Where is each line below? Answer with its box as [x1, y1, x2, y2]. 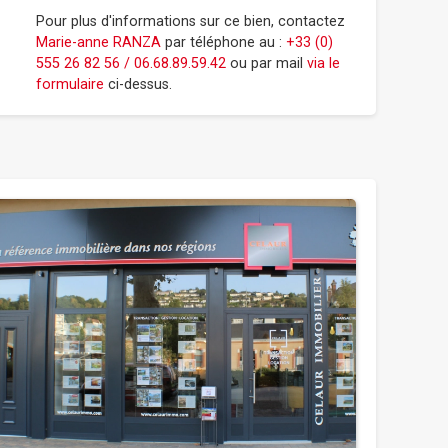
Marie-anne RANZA [36, 34, 161, 51]
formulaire [36, 76, 104, 93]
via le [307, 55, 340, 72]
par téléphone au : [161, 34, 286, 51]
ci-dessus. [104, 76, 172, 93]
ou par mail [226, 55, 307, 72]
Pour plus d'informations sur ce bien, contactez [36, 13, 345, 30]
